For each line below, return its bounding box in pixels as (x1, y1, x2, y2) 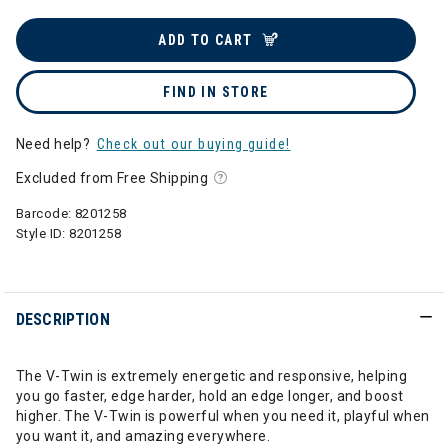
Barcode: (16, 206, 75, 221)
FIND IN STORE (163, 84, 269, 100)
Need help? (16, 136, 94, 152)
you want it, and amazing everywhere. (16, 428, 271, 444)
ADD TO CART (158, 32, 253, 48)
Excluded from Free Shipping (16, 170, 209, 186)
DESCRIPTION (16, 310, 110, 329)
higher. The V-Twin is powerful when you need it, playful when (16, 408, 430, 424)
